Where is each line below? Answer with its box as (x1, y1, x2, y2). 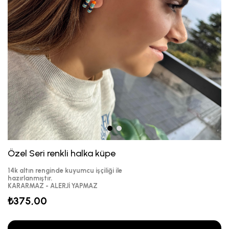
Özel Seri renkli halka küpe (8, 148, 116, 159)
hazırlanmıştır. (8, 174, 52, 182)
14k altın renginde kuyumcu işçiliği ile (8, 167, 122, 175)
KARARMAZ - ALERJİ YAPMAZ (8, 182, 99, 190)
